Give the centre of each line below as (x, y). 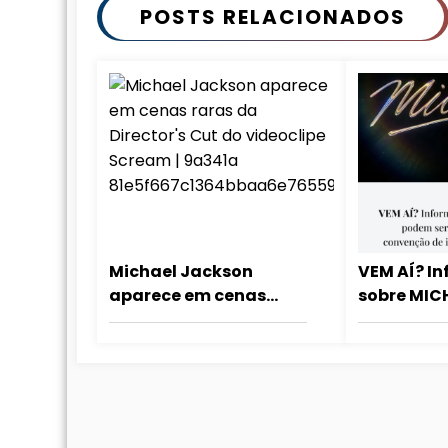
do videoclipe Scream (201, 343)
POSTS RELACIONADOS (273, 16)
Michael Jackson (181, 271)
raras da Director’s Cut (207, 319)
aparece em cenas (187, 295)
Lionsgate (400, 391)
